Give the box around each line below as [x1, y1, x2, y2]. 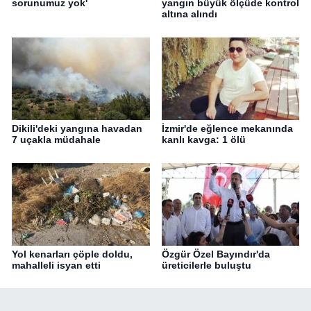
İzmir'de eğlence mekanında [161, 123, 293, 135]
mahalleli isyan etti [12, 259, 101, 271]
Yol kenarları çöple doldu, [12, 248, 133, 260]
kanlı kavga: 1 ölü [161, 134, 246, 146]
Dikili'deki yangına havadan [12, 123, 142, 135]
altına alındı [161, 8, 217, 20]
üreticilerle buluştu [161, 259, 251, 271]
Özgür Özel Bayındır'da [161, 248, 270, 260]
